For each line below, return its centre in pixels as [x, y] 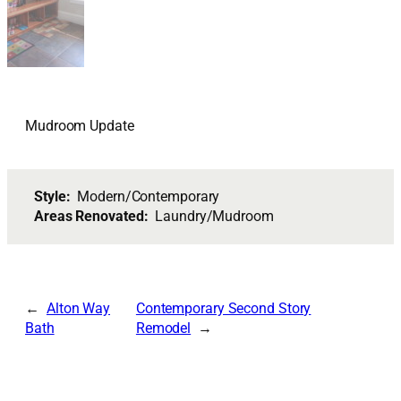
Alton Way [78, 308]
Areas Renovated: [95, 216]
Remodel [163, 328]
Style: [56, 196]
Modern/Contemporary [149, 196]
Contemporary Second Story [223, 308]
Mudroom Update [80, 126]
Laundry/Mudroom [214, 216]
